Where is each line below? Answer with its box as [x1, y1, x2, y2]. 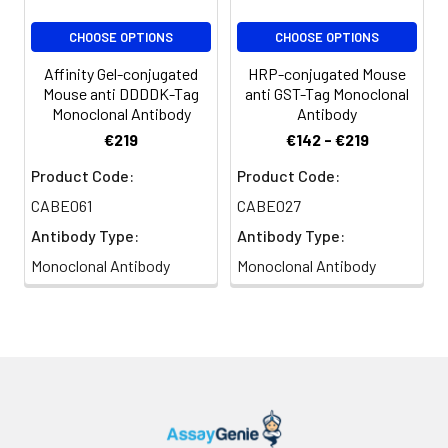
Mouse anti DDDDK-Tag [43, 84, 199, 104]
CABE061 [31, 196, 92, 216]
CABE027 [237, 196, 301, 216]
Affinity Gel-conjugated [44, 64, 198, 84]
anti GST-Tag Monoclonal [245, 84, 409, 104]
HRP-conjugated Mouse [248, 64, 406, 84]
